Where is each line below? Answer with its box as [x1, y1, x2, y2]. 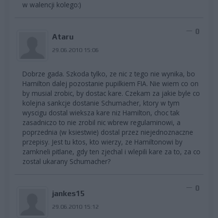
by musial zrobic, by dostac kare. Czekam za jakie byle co [22, 88, 200, 98]
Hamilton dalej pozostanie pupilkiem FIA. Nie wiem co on [22, 78, 199, 88]
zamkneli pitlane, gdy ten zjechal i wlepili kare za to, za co [22, 146, 200, 156]
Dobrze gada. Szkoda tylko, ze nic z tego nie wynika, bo [22, 69, 195, 78]
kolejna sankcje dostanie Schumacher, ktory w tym [22, 98, 180, 108]
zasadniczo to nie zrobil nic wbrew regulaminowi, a [22, 117, 181, 127]
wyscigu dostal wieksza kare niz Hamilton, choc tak [22, 108, 180, 117]
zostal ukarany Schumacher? [22, 156, 110, 166]
